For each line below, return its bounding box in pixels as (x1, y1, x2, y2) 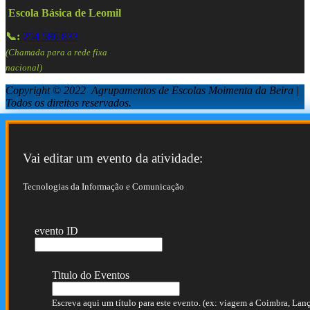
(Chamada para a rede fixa (6, 46, 107, 57)
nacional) (6, 62, 42, 73)
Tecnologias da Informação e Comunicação (23, 181, 184, 192)
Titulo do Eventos (52, 269, 129, 282)
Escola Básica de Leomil (8, 6, 121, 19)
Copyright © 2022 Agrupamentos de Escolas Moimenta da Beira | (6, 84, 299, 97)
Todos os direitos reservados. (6, 97, 131, 109)
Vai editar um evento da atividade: (23, 150, 203, 165)
